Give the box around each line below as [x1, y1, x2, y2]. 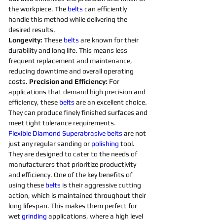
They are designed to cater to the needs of [8, 150, 139, 158]
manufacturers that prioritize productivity [8, 160, 138, 168]
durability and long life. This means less [8, 46, 129, 54]
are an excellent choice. [76, 98, 148, 106]
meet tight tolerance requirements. [8, 119, 117, 127]
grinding [22, 212, 47, 220]
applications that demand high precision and [8, 88, 147, 96]
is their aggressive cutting [62, 181, 143, 189]
